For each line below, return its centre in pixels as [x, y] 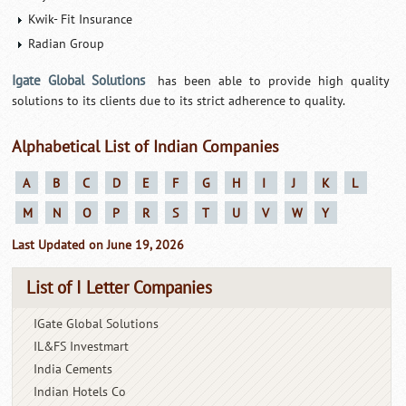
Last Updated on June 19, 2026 [98, 245]
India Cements [73, 369]
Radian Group [67, 43]
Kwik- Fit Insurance [81, 19]
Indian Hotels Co [80, 391]
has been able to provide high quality [270, 81]
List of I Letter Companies [120, 288]
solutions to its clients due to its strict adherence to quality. [179, 101]
